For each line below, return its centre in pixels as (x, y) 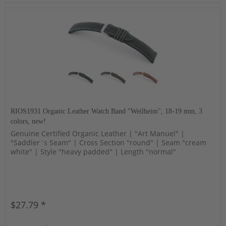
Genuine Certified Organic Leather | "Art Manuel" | (98, 133)
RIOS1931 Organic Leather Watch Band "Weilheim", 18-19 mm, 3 (107, 111)
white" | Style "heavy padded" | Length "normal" (94, 151)
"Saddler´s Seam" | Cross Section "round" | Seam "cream (109, 142)
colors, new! (29, 121)
